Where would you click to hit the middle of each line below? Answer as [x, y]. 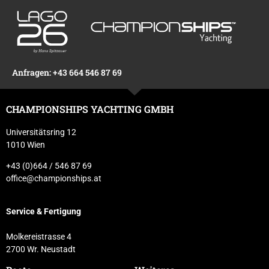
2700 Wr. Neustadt [41, 249]
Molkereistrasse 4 [39, 237]
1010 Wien [26, 144]
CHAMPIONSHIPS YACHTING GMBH [90, 109]
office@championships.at [54, 178]
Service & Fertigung [44, 212]
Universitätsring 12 [41, 132]
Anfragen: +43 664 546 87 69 [67, 72]
